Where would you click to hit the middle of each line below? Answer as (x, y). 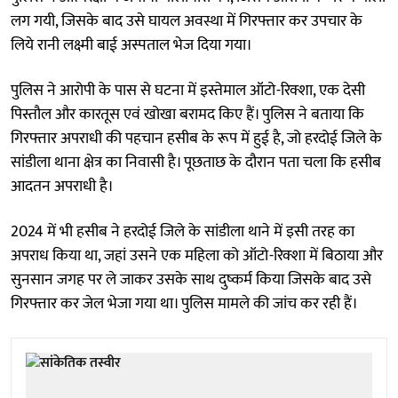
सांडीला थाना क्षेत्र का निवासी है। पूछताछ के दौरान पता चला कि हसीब (196, 162)
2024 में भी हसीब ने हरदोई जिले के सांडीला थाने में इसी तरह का (183, 231)
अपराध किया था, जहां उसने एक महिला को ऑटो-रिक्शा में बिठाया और (197, 255)
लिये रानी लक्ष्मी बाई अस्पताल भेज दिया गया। (131, 45)
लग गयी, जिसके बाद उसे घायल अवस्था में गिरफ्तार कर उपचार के (187, 21)
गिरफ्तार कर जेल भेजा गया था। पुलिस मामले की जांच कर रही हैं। (184, 303)
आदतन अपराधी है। (62, 186)
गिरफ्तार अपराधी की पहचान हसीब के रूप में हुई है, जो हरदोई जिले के (196, 138)
